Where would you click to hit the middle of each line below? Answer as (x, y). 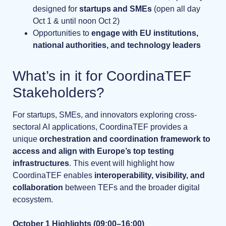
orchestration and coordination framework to (125, 139)
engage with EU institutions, (145, 33)
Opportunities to (62, 33)
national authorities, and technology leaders (117, 45)
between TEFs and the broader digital (131, 187)
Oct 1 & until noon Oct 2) (76, 21)
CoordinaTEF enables (52, 175)
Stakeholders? (59, 92)
